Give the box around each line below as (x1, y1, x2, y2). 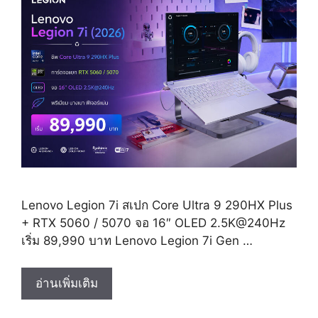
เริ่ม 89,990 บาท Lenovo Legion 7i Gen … (21, 233, 253, 248)
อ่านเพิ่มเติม (35, 276, 98, 291)
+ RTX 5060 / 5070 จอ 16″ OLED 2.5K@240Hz (21, 215, 285, 230)
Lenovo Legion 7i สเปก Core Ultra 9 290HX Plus (21, 197, 292, 212)
